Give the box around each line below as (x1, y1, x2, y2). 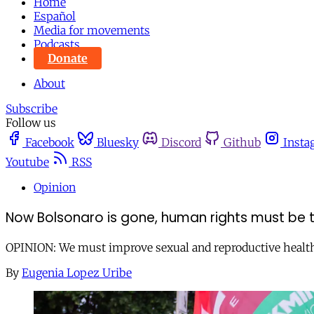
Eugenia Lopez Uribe (22, 266, 132, 280)
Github (224, 135, 261, 149)
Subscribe (6, 102, 57, 116)
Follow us (6, 116, 56, 130)
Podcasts (34, 37, 80, 51)
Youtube (6, 155, 49, 169)
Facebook (25, 135, 74, 149)
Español (34, 9, 76, 23)
